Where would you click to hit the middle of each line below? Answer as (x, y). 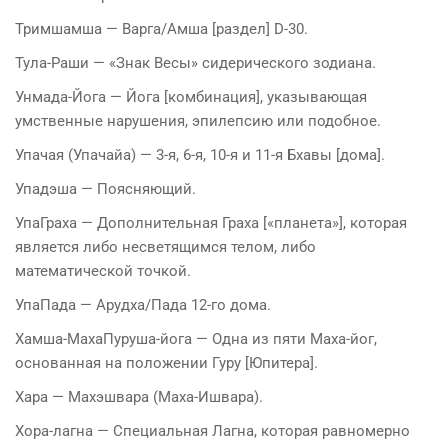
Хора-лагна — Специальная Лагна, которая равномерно (212, 430)
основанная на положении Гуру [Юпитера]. (166, 362)
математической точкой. (103, 270)
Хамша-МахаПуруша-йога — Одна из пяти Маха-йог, (196, 338)
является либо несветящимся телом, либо (165, 246)
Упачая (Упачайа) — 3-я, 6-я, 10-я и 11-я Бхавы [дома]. (200, 154)
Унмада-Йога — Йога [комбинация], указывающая (191, 96)
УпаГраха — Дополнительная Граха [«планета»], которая (211, 222)
